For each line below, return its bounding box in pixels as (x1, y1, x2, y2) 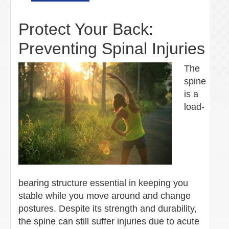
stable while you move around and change (18, 190, 191, 201)
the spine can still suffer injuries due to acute (18, 216, 199, 226)
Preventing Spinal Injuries (18, 39, 205, 58)
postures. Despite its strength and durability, (18, 203, 197, 214)
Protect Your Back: (18, 19, 153, 38)
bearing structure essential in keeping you (18, 177, 188, 188)
